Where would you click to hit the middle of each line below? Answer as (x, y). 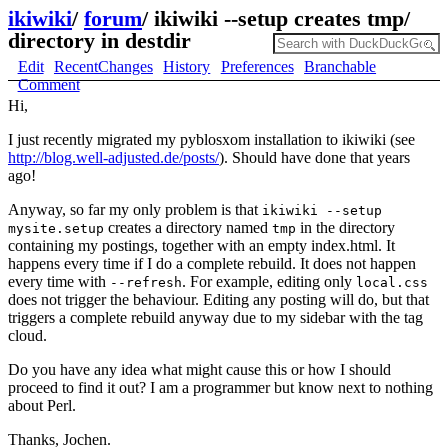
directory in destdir (99, 40)
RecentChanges (103, 66)
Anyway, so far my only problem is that (135, 209)
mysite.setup (56, 228)
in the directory (345, 227)
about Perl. (42, 405)
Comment (48, 84)
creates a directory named (188, 227)
